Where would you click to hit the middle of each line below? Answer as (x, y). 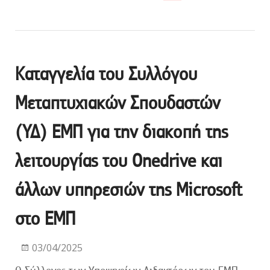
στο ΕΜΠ (45, 218)
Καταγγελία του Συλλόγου (106, 74)
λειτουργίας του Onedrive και (119, 160)
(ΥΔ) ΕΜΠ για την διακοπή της (121, 131)
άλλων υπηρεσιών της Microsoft (128, 189)
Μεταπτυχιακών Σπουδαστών (118, 102)
